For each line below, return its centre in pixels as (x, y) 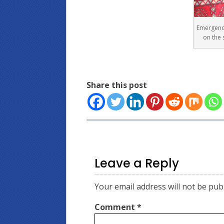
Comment (116, 207)
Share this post (117, 85)
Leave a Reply (137, 163)
